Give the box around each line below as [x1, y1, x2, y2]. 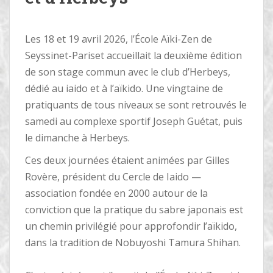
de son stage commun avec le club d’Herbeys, [25, 65, 230, 79]
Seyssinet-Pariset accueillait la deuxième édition [25, 48, 242, 62]
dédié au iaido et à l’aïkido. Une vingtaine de [25, 81, 223, 95]
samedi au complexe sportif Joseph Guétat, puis [25, 114, 243, 128]
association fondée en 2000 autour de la [25, 186, 208, 200]
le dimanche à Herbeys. [25, 130, 130, 144]
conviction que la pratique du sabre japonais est [25, 202, 243, 216]
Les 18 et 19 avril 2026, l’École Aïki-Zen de [25, 32, 212, 46]
